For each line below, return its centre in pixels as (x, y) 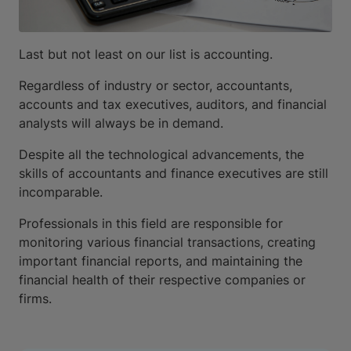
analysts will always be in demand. (121, 123)
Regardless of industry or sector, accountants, (156, 86)
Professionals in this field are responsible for (151, 224)
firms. (35, 299)
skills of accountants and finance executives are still (174, 174)
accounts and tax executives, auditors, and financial (173, 105)
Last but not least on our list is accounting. (146, 54)
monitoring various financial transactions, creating (167, 242)
